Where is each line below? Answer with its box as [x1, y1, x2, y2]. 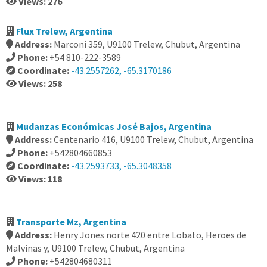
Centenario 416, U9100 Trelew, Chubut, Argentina [54, 133, 253, 145]
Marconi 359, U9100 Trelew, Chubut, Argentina [54, 38, 240, 50]
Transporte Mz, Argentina [16, 216, 126, 228]
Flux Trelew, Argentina [16, 25, 113, 37]
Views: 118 [18, 173, 62, 185]
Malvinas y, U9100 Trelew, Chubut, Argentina [6, 242, 185, 254]
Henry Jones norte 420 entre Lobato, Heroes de [54, 229, 246, 241]
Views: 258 [18, 77, 62, 89]
